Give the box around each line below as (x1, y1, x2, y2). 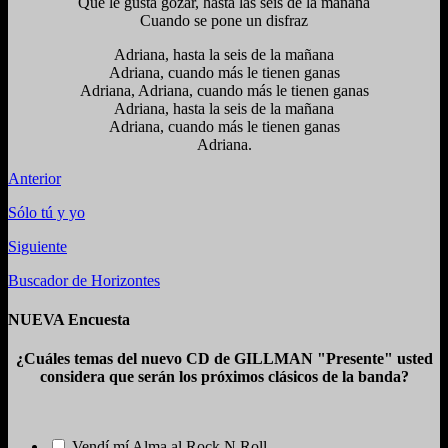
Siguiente (8, 237, 67, 255)
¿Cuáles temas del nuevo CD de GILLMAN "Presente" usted (15, 350, 433, 368)
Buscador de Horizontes (8, 271, 160, 289)
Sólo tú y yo (8, 203, 85, 221)
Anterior (8, 169, 61, 187)
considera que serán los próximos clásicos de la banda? (39, 368, 409, 386)
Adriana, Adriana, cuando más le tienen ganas (79, 81, 369, 99)
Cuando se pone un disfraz (140, 11, 308, 29)
